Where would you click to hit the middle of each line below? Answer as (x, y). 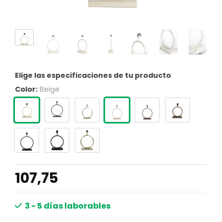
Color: (26, 89)
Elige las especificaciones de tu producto (93, 75)
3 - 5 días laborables (68, 206)
